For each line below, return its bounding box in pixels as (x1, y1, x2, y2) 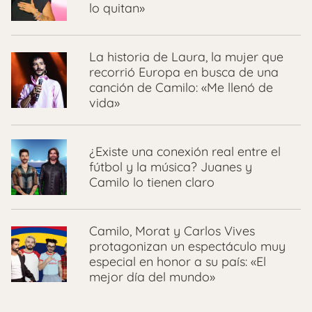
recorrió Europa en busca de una (89, 63, 279, 80)
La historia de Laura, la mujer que (89, 48, 283, 65)
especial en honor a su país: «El (89, 253, 266, 270)
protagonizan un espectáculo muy (89, 237, 286, 254)
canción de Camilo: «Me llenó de (89, 79, 273, 95)
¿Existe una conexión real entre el (89, 143, 281, 159)
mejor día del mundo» (89, 268, 215, 285)
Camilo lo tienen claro (89, 173, 214, 190)
